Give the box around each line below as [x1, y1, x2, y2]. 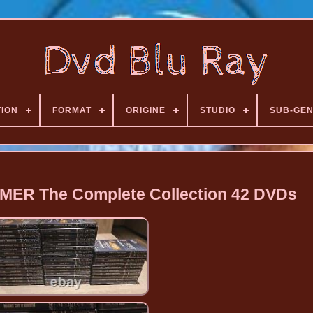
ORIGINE [125, 105, 166, 115]
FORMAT [52, 105, 92, 115]
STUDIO [199, 105, 235, 115]
